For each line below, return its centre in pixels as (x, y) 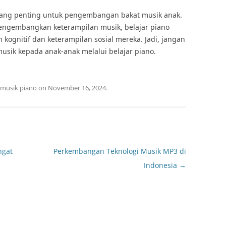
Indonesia (161, 165)
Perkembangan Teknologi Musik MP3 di (120, 151)
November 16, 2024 (77, 88)
